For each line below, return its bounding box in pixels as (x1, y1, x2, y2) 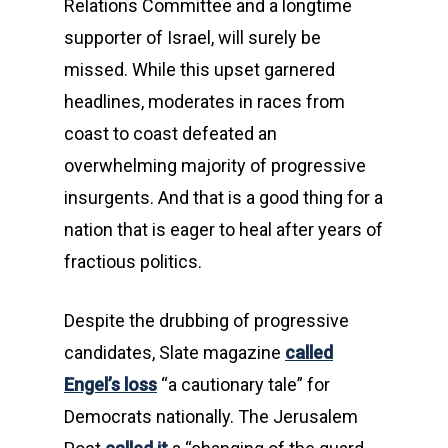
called (285, 342, 333, 363)
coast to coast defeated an (64, 123, 277, 144)
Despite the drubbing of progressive (64, 310, 349, 331)
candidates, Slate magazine (64, 342, 285, 363)
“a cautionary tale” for (157, 374, 330, 395)
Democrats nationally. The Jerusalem (64, 406, 358, 427)
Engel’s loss (64, 374, 157, 395)
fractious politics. (64, 251, 206, 272)
